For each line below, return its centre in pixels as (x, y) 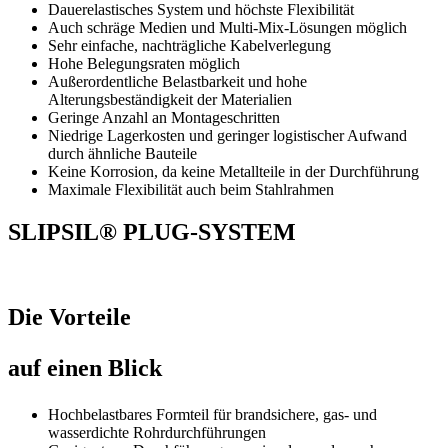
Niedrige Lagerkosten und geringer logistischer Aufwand (227, 135)
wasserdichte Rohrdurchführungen (157, 432)
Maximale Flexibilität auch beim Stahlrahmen (191, 189)
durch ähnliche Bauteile (122, 153)
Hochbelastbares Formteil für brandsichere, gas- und (212, 414)
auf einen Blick (85, 367)
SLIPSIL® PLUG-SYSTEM (152, 231)
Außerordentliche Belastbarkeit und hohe (177, 81)
